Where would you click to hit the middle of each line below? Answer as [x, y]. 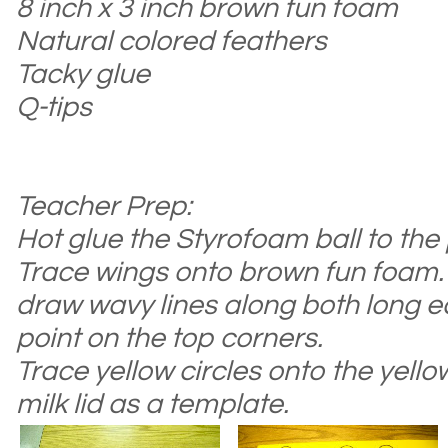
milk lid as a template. [152, 404]
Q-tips [54, 107]
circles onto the [272, 371]
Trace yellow [94, 371]
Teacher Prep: [104, 206]
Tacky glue [83, 74]
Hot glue [72, 239]
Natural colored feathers [171, 41]
